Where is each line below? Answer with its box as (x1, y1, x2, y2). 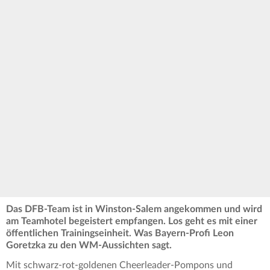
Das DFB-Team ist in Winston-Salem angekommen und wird (6, 204, 262, 215)
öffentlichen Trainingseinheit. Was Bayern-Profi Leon (6, 228, 234, 239)
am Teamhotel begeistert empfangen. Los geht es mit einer (6, 216, 257, 227)
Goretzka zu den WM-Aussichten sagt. (6, 240, 172, 251)
